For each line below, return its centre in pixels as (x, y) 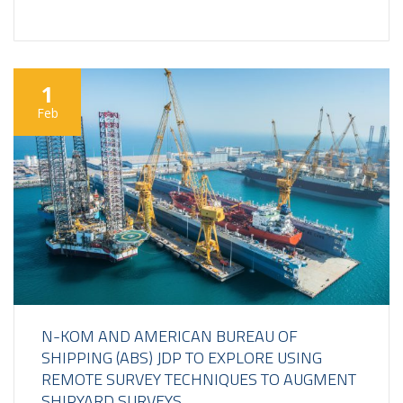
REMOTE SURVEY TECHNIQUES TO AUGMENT (199, 379)
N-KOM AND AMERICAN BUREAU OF (170, 336)
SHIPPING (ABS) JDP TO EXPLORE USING (182, 357)
